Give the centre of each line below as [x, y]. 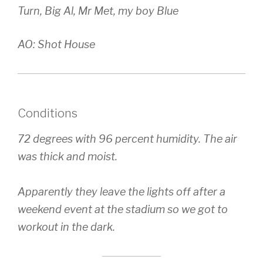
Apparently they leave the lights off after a [122, 191]
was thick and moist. [68, 156]
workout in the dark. [66, 227]
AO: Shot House [56, 44]
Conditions [48, 113]
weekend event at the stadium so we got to [123, 209]
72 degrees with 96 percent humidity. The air [127, 139]
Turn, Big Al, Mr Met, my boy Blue [98, 11]
